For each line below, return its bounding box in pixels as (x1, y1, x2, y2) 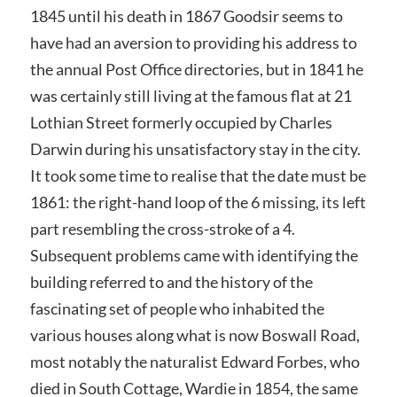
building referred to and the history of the (29, 272, 313, 292)
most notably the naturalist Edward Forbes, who (29, 352, 360, 372)
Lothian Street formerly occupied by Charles (29, 113, 332, 133)
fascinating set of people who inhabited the (29, 299, 324, 319)
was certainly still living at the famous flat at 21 (29, 86, 352, 106)
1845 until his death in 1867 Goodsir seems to (29, 6, 343, 27)
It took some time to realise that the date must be (29, 166, 366, 186)
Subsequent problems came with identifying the (29, 245, 358, 266)
